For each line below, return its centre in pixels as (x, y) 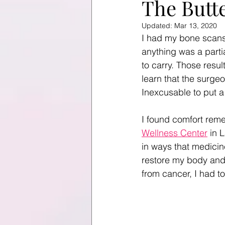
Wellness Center (175, 133)
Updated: (158, 26)
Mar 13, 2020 (196, 26)
